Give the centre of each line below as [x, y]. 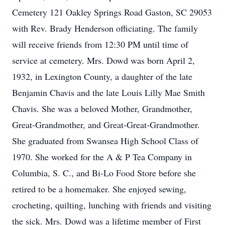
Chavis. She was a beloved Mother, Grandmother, [102, 108]
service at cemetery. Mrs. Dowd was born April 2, [103, 60]
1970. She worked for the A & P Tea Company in [102, 157]
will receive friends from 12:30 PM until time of [100, 44]
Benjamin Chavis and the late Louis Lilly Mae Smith [108, 92]
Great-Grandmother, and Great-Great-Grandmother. [106, 125]
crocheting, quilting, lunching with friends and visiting [112, 205]
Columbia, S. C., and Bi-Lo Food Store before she [104, 173]
